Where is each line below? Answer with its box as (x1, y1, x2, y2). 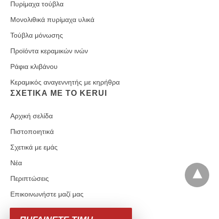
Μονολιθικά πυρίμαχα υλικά (10, 15, 94, 23)
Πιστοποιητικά (10, 127, 54, 135)
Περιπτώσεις (10, 174, 49, 182)
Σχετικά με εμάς (10, 143, 58, 151)
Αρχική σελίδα (10, 111, 53, 120)
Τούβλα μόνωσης (10, 31, 63, 39)
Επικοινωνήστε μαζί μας (10, 190, 84, 198)
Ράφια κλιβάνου (10, 62, 58, 70)
